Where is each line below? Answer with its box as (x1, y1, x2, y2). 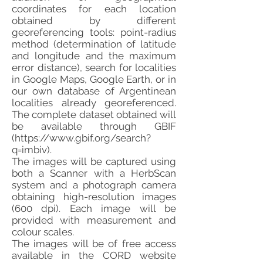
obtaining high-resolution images (12, 191, 176, 203)
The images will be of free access (12, 238, 176, 249)
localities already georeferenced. (12, 97, 176, 109)
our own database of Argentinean (12, 85, 176, 97)
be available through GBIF (12, 120, 176, 132)
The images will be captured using (12, 156, 176, 167)
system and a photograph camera (12, 179, 176, 191)
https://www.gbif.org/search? (15, 132, 151, 144)
